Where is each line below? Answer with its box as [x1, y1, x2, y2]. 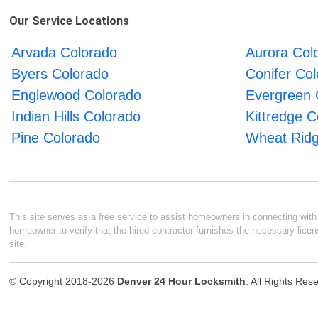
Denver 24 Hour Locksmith [117, 275, 246, 287]
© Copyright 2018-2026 [9, 275, 118, 287]
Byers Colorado [11, 65, 109, 82]
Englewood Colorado [11, 87, 142, 103]
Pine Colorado [11, 129, 101, 146]
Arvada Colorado [11, 44, 118, 60]
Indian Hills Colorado [11, 108, 141, 124]
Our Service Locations [9, 13, 130, 28]
